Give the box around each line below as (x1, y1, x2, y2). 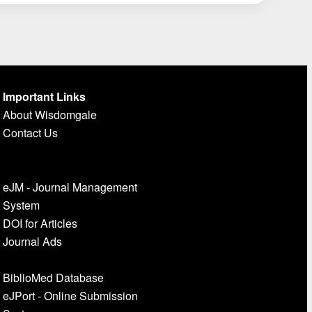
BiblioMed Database (2, 270, 104, 286)
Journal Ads (2, 233, 62, 249)
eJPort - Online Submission (2, 288, 138, 304)
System (2, 197, 40, 213)
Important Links (2, 88, 86, 104)
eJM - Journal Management (2, 179, 137, 195)
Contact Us (2, 125, 58, 141)
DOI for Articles (2, 215, 77, 231)
